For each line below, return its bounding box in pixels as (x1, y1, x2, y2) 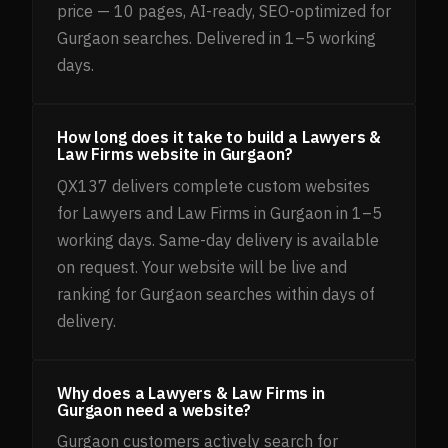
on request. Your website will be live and (57, 256, 347, 277)
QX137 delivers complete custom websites (57, 175, 370, 196)
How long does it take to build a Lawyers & (57, 127, 382, 148)
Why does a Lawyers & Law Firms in (57, 382, 325, 403)
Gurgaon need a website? (57, 399, 252, 420)
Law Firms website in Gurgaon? (57, 144, 293, 165)
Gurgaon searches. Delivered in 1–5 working (57, 28, 376, 49)
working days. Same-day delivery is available (57, 229, 379, 250)
